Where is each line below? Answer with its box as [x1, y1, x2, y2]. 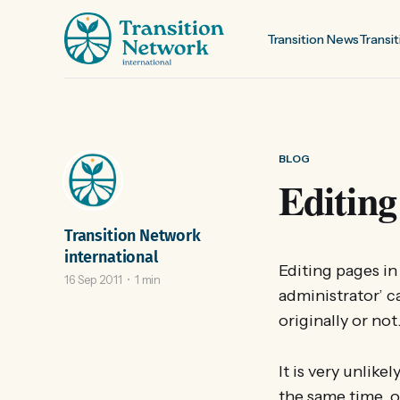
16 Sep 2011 [64, 272, 122, 287]
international [64, 247, 158, 267]
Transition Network [64, 226, 201, 246]
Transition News [266, 30, 360, 47]
